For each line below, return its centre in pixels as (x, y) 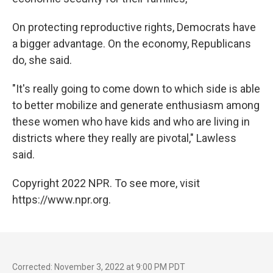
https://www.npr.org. (62, 200)
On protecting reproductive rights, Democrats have (134, 27)
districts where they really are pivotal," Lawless (124, 138)
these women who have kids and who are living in (131, 122)
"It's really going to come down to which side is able (136, 89)
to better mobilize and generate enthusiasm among (136, 105)
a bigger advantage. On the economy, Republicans (132, 44)
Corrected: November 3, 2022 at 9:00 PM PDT (99, 267)
